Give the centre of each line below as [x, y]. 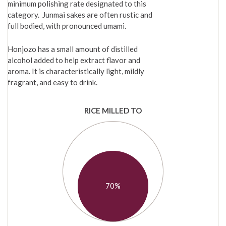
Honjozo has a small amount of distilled [73, 49]
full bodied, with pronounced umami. [67, 26]
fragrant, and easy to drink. [52, 82]
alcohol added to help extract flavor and [74, 60]
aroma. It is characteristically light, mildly [76, 71]
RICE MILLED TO [113, 111]
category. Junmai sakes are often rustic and [80, 15]
